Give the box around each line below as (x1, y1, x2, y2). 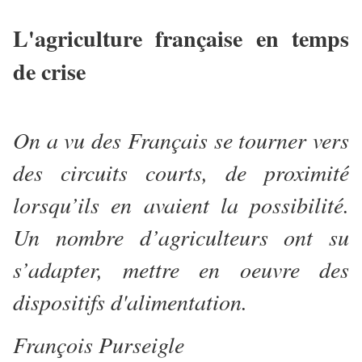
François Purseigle (13, 329, 184, 360)
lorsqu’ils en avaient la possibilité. (13, 189, 349, 221)
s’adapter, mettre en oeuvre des (13, 254, 349, 285)
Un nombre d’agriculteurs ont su (13, 221, 349, 253)
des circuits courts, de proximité (13, 157, 349, 188)
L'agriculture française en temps (13, 22, 349, 56)
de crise (13, 55, 86, 89)
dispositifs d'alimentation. (13, 286, 255, 318)
